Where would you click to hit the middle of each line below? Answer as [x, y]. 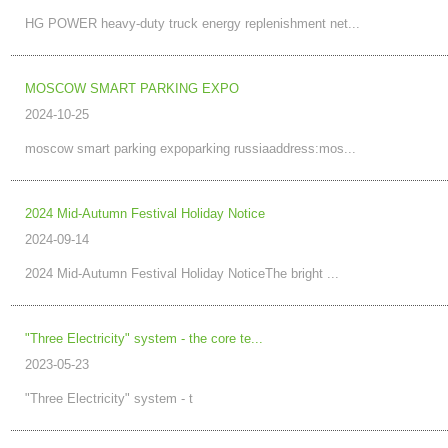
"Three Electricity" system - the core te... [144, 339]
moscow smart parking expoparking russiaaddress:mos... [191, 149]
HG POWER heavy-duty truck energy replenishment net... [193, 24]
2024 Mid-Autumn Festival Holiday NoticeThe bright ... [182, 274]
